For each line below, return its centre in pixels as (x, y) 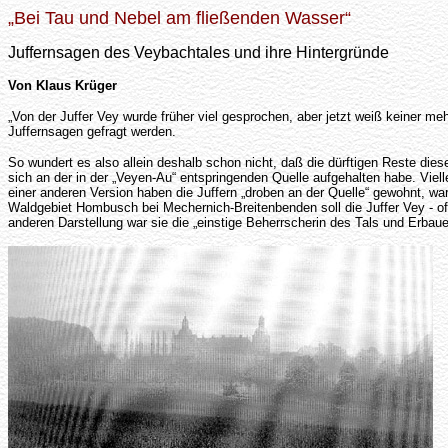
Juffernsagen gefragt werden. (92, 131)
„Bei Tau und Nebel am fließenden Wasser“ (179, 18)
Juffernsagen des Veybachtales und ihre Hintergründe (198, 52)
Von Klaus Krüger (62, 85)
